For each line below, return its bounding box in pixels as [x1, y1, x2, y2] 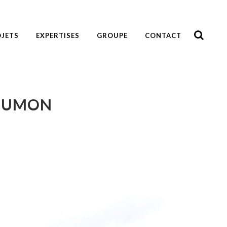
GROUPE [97, 31, 128, 40]
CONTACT [145, 31, 181, 40]
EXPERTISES [36, 31, 80, 40]
